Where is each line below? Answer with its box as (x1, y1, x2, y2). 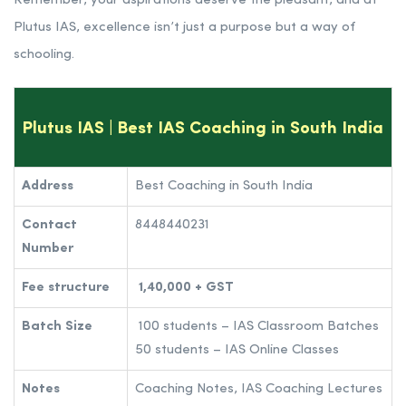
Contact (22, 217, 77, 232)
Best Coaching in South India (135, 179, 313, 193)
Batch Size (22, 319, 92, 333)
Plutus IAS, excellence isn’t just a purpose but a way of (14, 20, 355, 34)
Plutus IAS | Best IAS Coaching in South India (22, 120, 383, 138)
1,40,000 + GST (139, 280, 234, 295)
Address (22, 179, 73, 193)
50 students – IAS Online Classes (135, 343, 339, 357)
